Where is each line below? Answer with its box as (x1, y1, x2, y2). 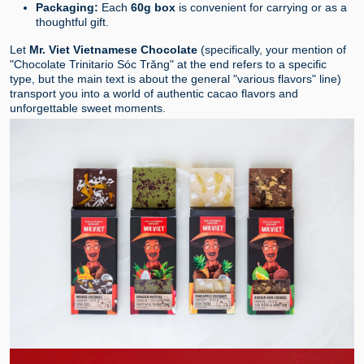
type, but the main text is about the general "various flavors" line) (10, 72, 341, 86)
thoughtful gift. (36, 15, 109, 29)
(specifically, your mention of (197, 43, 346, 57)
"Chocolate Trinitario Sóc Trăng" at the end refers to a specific (10, 58, 327, 71)
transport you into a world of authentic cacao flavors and (10, 87, 298, 101)
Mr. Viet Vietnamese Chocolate (29, 43, 197, 57)
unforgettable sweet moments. (10, 102, 166, 115)
